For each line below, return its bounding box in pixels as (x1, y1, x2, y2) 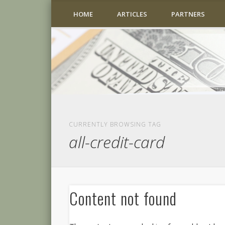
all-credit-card (69, 131, 165, 153)
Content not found (69, 186, 177, 210)
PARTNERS (171, 10, 205, 19)
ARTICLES (117, 10, 147, 19)
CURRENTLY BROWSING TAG (69, 120, 162, 129)
